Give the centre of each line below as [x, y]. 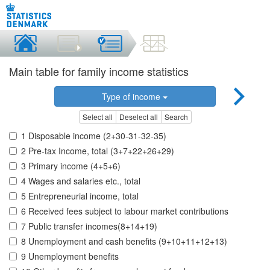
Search [176, 117]
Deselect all [138, 117]
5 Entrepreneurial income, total [80, 196]
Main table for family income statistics [99, 71]
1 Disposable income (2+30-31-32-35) [94, 136]
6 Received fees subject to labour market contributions [125, 211]
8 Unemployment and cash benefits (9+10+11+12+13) [124, 241]
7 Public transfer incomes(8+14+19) [89, 226]
